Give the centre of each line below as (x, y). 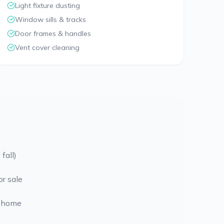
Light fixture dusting (48, 5)
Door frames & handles (53, 33)
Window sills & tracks (51, 19)
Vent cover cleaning (47, 47)
